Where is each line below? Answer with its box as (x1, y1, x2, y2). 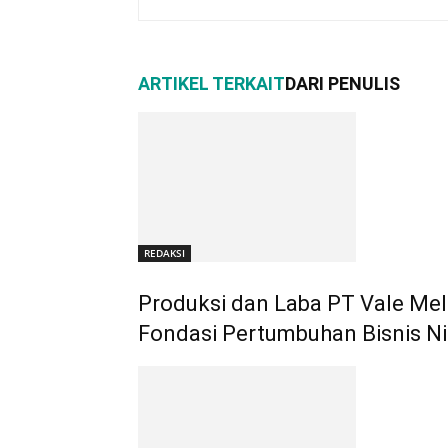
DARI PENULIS (285, 73, 400, 94)
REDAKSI (144, 246, 185, 260)
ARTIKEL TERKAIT (138, 73, 285, 94)
